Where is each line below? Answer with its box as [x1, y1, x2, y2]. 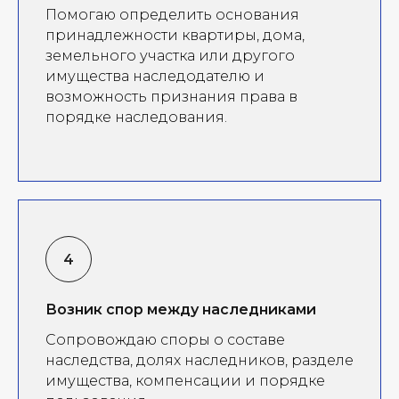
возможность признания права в [45, 87, 297, 105]
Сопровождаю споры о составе [45, 330, 285, 348]
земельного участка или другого [45, 46, 295, 64]
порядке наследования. [45, 108, 227, 126]
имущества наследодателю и [45, 67, 265, 85]
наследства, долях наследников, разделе [45, 351, 354, 369]
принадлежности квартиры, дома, [45, 26, 305, 44]
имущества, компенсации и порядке [45, 371, 325, 389]
